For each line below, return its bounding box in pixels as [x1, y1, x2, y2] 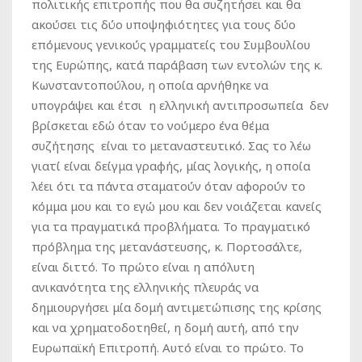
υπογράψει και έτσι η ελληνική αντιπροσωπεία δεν [32, 97, 329, 114]
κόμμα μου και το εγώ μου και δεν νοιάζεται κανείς [32, 198, 322, 215]
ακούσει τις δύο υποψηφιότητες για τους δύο [32, 16, 296, 33]
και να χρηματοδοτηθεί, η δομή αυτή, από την [32, 319, 299, 336]
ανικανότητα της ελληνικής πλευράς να [32, 279, 259, 296]
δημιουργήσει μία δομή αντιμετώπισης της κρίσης [32, 299, 322, 316]
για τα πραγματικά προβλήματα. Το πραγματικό [32, 218, 310, 235]
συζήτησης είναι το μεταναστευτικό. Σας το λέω [32, 137, 311, 154]
